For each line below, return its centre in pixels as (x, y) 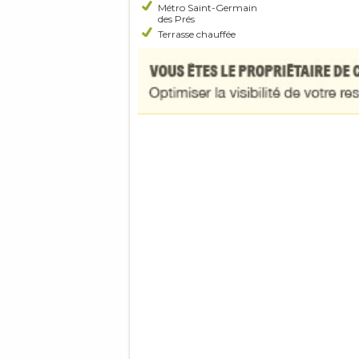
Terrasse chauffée (197, 34)
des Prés (176, 19)
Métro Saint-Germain (208, 8)
